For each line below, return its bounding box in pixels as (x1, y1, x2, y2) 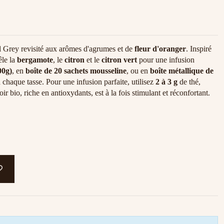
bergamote (17, 55, 53, 64)
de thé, (177, 77, 200, 86)
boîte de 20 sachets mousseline (25, 66, 126, 75)
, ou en (126, 66, 150, 75)
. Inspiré (186, 44, 211, 53)
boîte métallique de (150, 66, 213, 75)
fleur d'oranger (134, 44, 186, 53)
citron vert (101, 55, 137, 64)
